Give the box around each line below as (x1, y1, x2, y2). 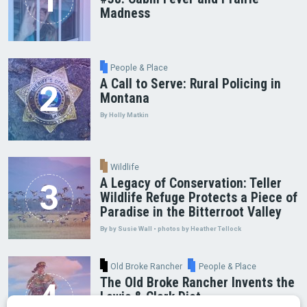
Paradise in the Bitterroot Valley (99, 204, 282, 220)
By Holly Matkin (99, 111, 149, 119)
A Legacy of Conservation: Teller (99, 175, 282, 191)
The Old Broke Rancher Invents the (99, 274, 295, 291)
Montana (99, 90, 149, 107)
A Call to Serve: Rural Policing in (99, 76, 281, 93)
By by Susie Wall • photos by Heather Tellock (99, 225, 241, 233)
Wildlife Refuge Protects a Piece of (99, 189, 297, 206)
